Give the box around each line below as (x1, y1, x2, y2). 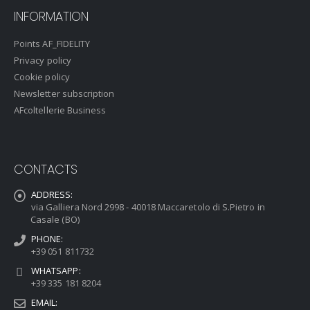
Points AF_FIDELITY (14, 37, 91, 51)
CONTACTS (14, 161, 77, 179)
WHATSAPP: (31, 264, 81, 277)
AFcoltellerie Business (14, 104, 107, 117)
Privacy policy (14, 54, 71, 67)
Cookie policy (14, 71, 70, 84)
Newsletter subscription (14, 87, 115, 100)
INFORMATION (14, 8, 89, 26)
